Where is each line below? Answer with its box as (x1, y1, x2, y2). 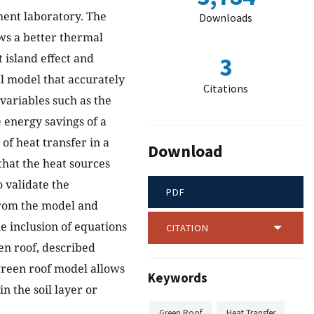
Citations (203, 81, 248, 95)
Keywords (148, 270, 207, 287)
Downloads (199, 11, 252, 25)
